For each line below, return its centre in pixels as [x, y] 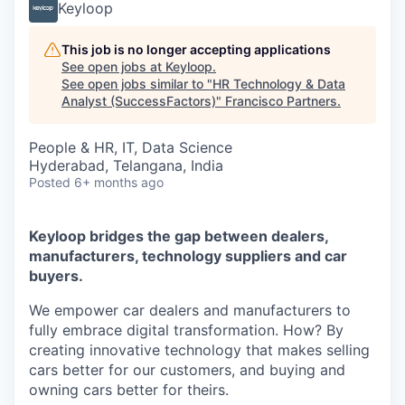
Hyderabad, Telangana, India [126, 165]
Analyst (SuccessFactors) [139, 101]
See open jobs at [113, 66]
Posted [50, 182]
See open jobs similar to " [137, 84]
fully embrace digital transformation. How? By [186, 330]
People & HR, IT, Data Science [131, 147]
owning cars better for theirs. [129, 390]
